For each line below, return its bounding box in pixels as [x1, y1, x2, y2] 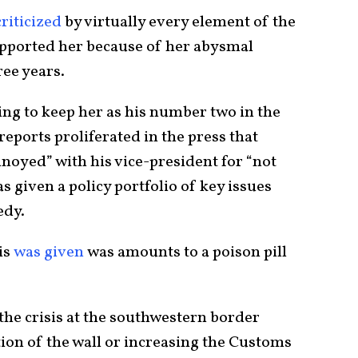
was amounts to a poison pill [84, 241, 287, 264]
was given [14, 241, 84, 264]
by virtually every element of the [62, 10, 296, 34]
